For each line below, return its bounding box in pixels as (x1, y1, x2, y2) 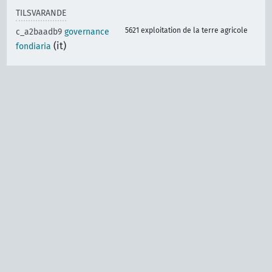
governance (64, 27, 110, 38)
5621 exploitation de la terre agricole (125, 26, 248, 35)
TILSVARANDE (16, 8, 67, 19)
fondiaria (16, 41, 52, 52)
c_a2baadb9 (16, 27, 65, 38)
